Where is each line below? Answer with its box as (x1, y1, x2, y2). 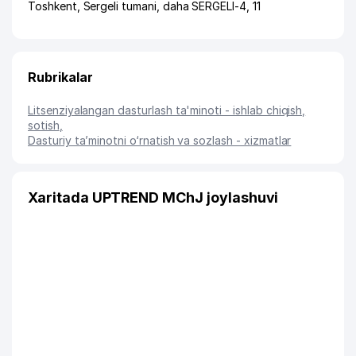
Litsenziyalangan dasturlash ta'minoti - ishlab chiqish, (28, 103, 306, 117)
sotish (28, 118, 60, 132)
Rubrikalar (28, 69, 93, 85)
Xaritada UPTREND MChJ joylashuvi (28, 189, 279, 206)
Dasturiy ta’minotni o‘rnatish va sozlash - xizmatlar (28, 133, 292, 147)
